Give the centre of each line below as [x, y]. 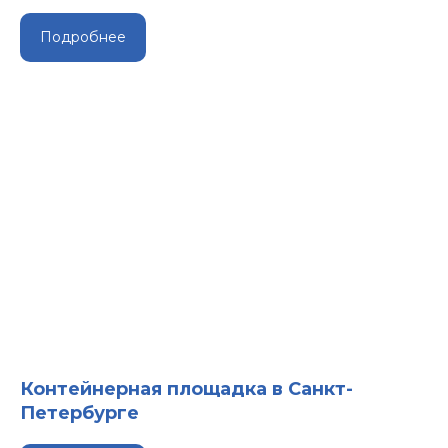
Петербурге [79, 413]
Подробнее [83, 37]
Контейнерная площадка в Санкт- [186, 389]
